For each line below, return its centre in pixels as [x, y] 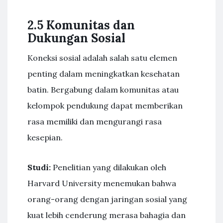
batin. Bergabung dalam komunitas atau [103, 90]
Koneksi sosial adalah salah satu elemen [102, 58]
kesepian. [45, 137]
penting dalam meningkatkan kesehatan [104, 74]
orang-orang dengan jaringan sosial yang [107, 199]
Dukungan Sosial [76, 38]
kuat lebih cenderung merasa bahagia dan [107, 215]
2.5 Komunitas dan [81, 25]
